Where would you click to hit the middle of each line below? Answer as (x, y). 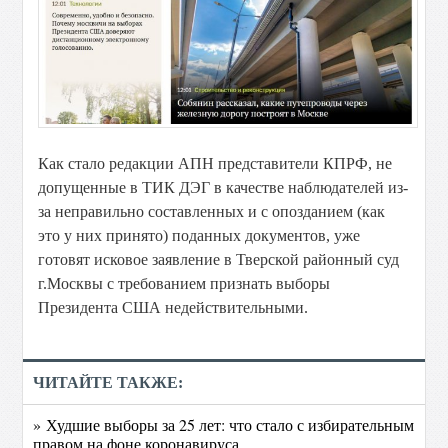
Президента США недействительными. (173, 308)
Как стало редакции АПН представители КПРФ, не (215, 164)
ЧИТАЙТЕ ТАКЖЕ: (108, 383)
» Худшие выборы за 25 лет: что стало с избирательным (224, 425)
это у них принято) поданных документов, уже (199, 236)
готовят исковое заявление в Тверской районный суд (219, 260)
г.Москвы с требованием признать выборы (184, 284)
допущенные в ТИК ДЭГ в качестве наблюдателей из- (223, 188)
